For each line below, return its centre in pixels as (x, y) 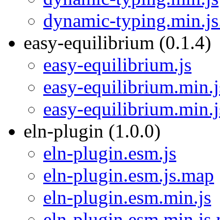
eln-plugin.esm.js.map (129, 175)
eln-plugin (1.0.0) (92, 131)
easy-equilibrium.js (117, 65)
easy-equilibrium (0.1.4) (117, 42)
